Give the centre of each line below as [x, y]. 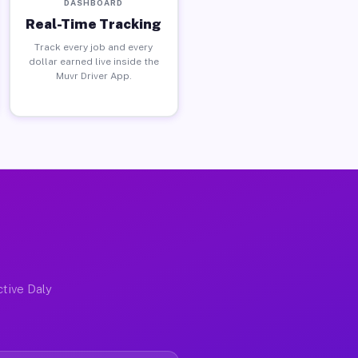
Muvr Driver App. [93, 76]
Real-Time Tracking [94, 24]
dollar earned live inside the [93, 61]
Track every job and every [94, 47]
